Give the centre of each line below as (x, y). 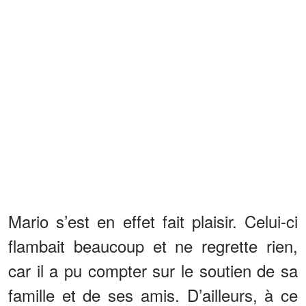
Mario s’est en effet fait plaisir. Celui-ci (153, 221)
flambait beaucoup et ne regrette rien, (153, 246)
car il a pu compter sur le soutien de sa (153, 270)
